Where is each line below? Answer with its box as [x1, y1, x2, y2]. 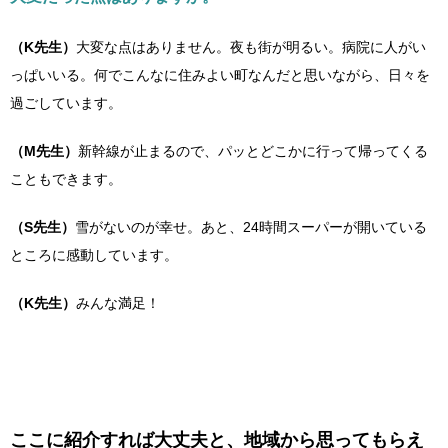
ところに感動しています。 [10, 247, 178, 263]
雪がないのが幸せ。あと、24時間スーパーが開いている [75, 219, 427, 235]
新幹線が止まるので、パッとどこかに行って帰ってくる [78, 143, 428, 159]
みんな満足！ [76, 295, 160, 311]
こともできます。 [10, 171, 122, 187]
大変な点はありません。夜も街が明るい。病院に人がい [76, 39, 426, 55]
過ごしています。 [10, 95, 122, 111]
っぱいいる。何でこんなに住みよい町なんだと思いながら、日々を [10, 67, 430, 83]
